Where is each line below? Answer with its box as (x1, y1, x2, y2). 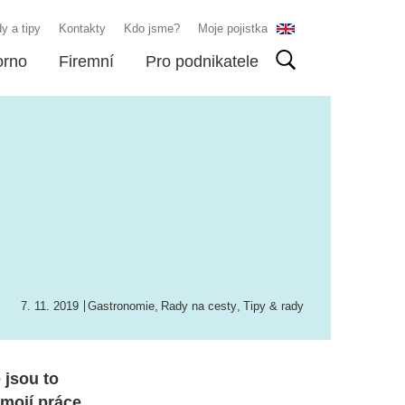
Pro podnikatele (146, 52, 259, 71)
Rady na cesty (161, 299, 237, 313)
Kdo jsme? (124, 22, 180, 35)
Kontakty (59, 22, 106, 35)
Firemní (59, 52, 114, 71)
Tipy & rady (243, 299, 304, 313)
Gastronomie (88, 299, 155, 313)
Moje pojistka (198, 22, 268, 35)
